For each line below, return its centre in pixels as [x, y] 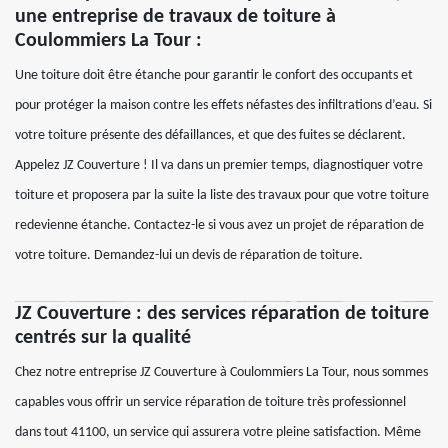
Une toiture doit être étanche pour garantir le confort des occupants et [214, 75]
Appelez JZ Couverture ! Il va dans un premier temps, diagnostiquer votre [219, 165]
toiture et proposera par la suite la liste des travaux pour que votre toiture [222, 195]
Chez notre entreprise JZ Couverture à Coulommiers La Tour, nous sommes [221, 372]
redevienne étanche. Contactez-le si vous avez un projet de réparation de [219, 225]
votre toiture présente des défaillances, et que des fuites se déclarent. [210, 135]
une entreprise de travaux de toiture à [175, 17]
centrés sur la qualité [103, 338]
